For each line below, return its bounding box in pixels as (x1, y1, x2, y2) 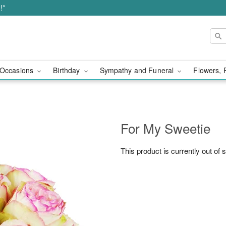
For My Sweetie (121, 119, 210, 137)
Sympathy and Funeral (99, 65, 176, 75)
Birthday (53, 65, 82, 75)
